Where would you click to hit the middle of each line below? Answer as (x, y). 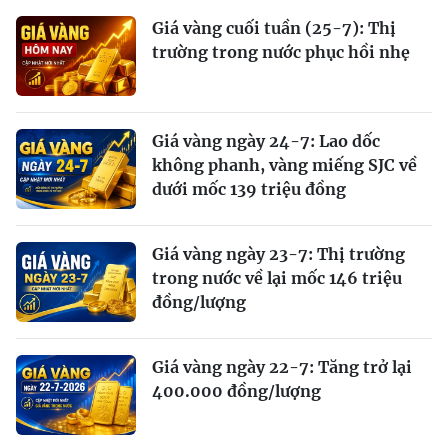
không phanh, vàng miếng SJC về (284, 164)
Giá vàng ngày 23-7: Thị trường (278, 253)
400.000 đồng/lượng (236, 390)
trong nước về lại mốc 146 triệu (277, 277)
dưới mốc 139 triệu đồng (249, 188)
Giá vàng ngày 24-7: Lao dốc (266, 140)
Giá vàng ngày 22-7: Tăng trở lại (282, 366)
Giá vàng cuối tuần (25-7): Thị (274, 27)
